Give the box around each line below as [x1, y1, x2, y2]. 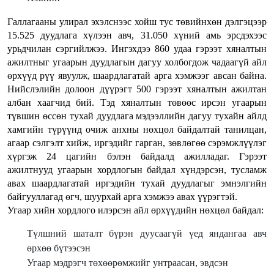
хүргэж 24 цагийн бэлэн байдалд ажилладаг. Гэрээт [7, 151, 267, 162]
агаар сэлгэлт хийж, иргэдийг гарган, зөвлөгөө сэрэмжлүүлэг [7, 138, 267, 149]
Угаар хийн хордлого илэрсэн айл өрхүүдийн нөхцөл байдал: [7, 205, 264, 216]
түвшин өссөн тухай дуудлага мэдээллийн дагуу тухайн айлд [7, 111, 267, 122]
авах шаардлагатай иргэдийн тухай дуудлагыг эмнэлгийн [7, 178, 267, 189]
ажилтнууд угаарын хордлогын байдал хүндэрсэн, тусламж [7, 165, 267, 176]
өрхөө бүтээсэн [27, 243, 91, 254]
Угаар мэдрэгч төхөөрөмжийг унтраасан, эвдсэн [27, 257, 228, 268]
